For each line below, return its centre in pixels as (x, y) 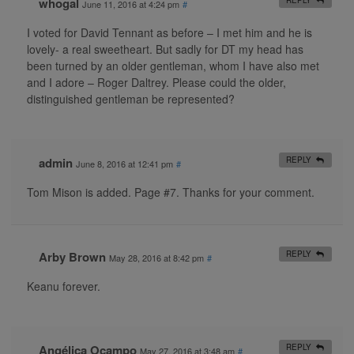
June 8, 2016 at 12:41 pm (124, 163)
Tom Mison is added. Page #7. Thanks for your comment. (171, 192)
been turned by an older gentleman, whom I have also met (173, 65)
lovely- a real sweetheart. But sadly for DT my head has (165, 49)
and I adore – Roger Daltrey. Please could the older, (156, 82)
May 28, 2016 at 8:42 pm (156, 257)
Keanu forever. (64, 286)
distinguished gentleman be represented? (131, 98)
